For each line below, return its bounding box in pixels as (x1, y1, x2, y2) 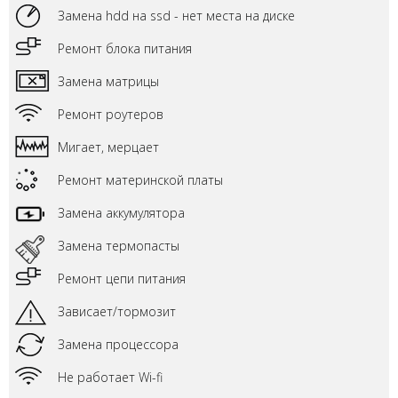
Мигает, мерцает (58, 139, 159, 155)
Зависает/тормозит (58, 303, 176, 320)
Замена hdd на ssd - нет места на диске (58, 7, 295, 24)
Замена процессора (58, 336, 179, 353)
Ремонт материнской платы (58, 171, 223, 188)
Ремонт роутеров (58, 106, 163, 123)
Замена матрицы (58, 73, 159, 90)
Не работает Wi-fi (58, 369, 163, 386)
